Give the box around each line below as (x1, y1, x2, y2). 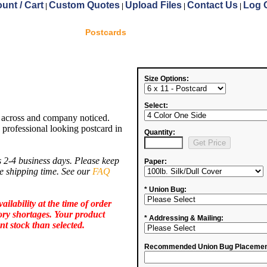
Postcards (85, 27, 126, 37)
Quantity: (144, 128, 175, 136)
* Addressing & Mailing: (144, 214, 223, 222)
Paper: (144, 157, 167, 166)
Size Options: (144, 74, 189, 83)
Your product (54, 209, 105, 219)
